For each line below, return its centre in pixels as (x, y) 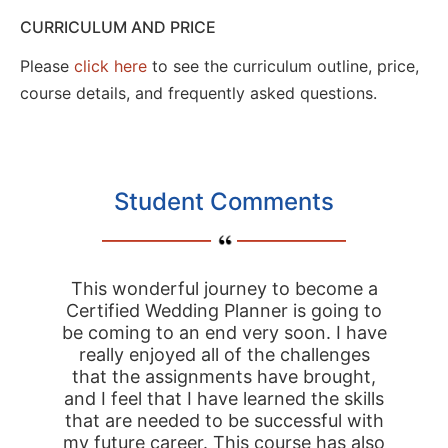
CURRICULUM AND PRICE (118, 26)
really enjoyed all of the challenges (224, 355)
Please (47, 65)
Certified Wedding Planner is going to (224, 311)
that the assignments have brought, (224, 377)
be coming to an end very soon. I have (224, 333)
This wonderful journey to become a (224, 289)
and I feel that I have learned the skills (224, 399)
